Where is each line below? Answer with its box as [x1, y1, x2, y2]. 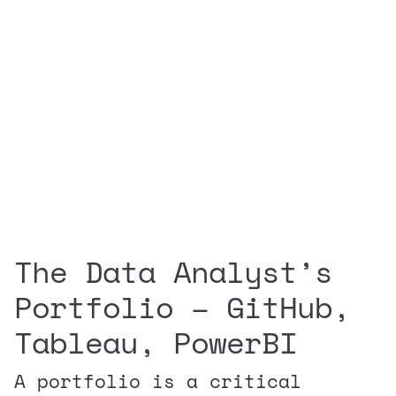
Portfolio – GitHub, [14, 284, 350, 329]
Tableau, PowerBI [14, 319, 297, 364]
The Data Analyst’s [14, 248, 332, 293]
